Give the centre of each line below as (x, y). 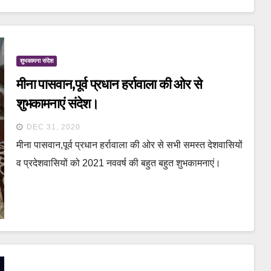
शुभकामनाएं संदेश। (57, 103)
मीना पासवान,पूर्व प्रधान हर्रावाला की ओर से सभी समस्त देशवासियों (129, 145)
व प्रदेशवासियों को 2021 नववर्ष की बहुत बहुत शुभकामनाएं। (118, 163)
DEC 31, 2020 (53, 127)
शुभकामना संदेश (36, 60)
